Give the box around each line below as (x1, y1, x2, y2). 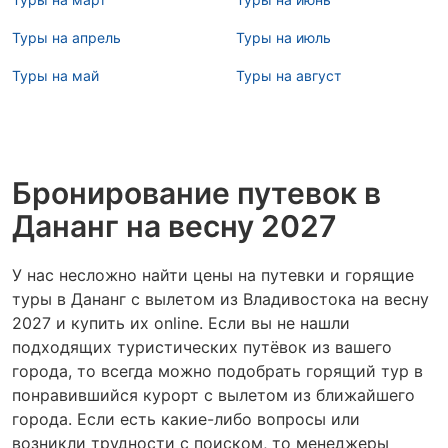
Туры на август (236, 67, 341, 84)
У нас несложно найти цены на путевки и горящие (12, 265, 414, 285)
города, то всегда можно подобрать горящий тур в (12, 361, 423, 381)
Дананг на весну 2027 (12, 208, 337, 244)
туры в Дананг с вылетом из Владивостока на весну (12, 289, 429, 309)
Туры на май (12, 67, 99, 84)
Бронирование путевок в (12, 175, 381, 211)
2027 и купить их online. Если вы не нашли (12, 313, 350, 333)
